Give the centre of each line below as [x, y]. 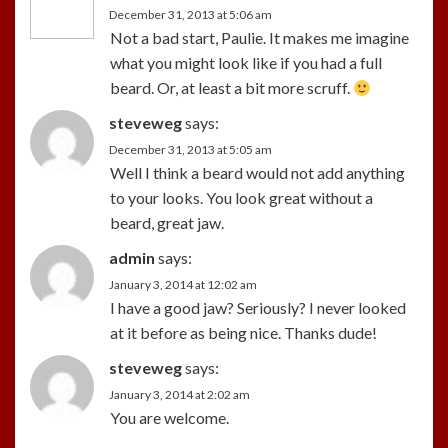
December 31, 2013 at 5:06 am [190, 14]
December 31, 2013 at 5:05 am [190, 149]
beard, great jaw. [167, 222]
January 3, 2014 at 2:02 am [179, 394]
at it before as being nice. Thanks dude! [243, 332]
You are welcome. [169, 417]
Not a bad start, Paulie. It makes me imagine [259, 37]
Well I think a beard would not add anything [257, 172]
